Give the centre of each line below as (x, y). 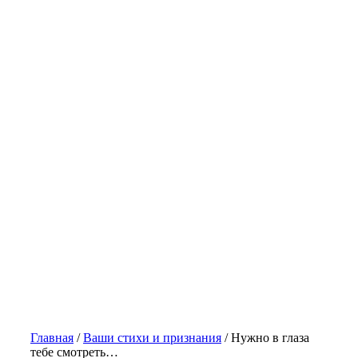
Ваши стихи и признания (152, 338)
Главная (52, 338)
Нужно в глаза (270, 338)
